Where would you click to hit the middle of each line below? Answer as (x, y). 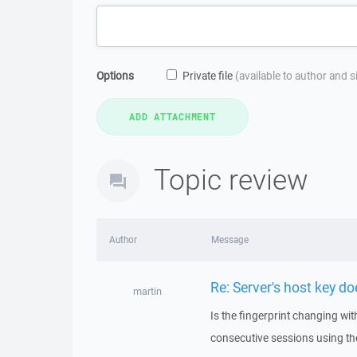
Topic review (231, 179)
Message (229, 239)
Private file (209, 76)
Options (115, 76)
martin (147, 291)
